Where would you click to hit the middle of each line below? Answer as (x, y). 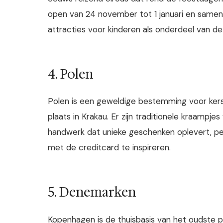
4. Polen (70, 74)
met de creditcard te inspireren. (109, 148)
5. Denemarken (92, 192)
